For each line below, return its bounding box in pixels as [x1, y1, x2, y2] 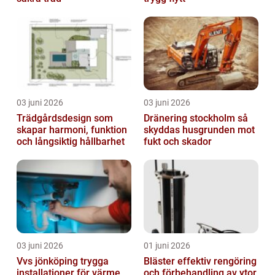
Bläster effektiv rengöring [144, 255, 177, 267]
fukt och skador [144, 135, 212, 147]
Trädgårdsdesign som [17, 112, 113, 124]
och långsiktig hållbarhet [17, 135, 125, 147]
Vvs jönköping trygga [17, 255, 80, 267]
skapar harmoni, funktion [17, 123, 127, 136]
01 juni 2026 [144, 240, 190, 250]
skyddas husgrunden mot [144, 123, 255, 136]
